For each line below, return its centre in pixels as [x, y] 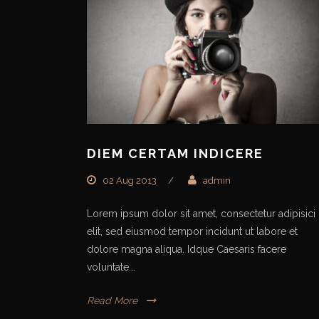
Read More [112, 300]
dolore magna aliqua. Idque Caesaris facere [187, 249]
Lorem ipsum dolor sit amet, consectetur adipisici [201, 213]
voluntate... [111, 267]
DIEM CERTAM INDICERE [175, 153]
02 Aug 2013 [130, 180]
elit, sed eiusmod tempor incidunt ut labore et [192, 231]
